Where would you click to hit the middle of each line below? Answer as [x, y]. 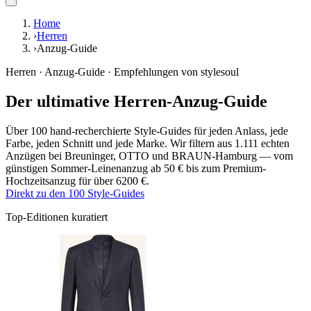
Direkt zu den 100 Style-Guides [75, 194]
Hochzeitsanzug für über [61, 181]
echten [274, 144]
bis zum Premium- [225, 169]
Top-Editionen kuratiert [57, 217]
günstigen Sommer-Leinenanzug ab [85, 169]
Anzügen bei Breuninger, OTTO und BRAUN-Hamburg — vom [149, 156]
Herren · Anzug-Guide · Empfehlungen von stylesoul [122, 72]
